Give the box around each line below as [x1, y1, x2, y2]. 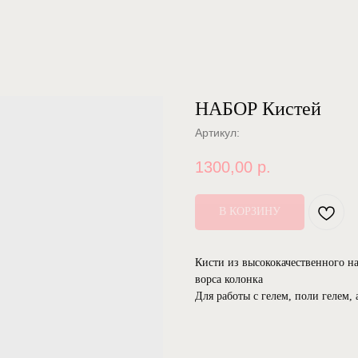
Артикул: [195, 126, 240, 139]
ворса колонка [195, 273, 263, 286]
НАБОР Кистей [195, 98, 321, 119]
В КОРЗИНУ [219, 205, 280, 218]
